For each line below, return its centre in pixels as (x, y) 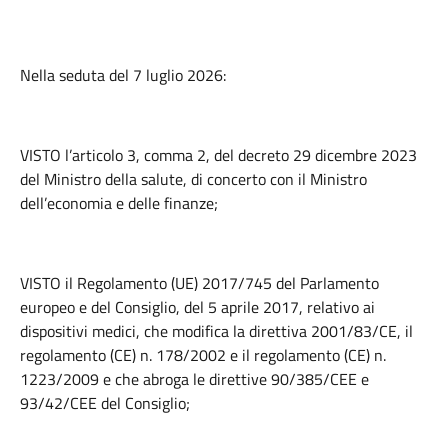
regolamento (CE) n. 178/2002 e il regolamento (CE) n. (203, 355)
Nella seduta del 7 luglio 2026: (123, 75)
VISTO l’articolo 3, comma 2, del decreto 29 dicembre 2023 (218, 155)
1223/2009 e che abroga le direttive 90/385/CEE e (194, 379)
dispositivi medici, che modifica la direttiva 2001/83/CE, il (216, 331)
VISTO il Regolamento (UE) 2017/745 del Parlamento (199, 283)
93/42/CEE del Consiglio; (105, 403)
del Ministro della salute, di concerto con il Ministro (193, 179)
